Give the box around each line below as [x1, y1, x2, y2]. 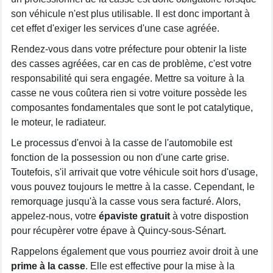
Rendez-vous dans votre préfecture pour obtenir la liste [11, 44, 247, 54]
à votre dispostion [170, 211, 249, 221]
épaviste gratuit [99, 211, 170, 221]
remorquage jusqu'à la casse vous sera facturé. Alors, [11, 196, 241, 207]
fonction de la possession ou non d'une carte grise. [11, 152, 229, 163]
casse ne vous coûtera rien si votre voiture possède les [11, 88, 247, 98]
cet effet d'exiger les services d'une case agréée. [11, 23, 219, 34]
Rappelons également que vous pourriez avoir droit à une [11, 246, 258, 257]
